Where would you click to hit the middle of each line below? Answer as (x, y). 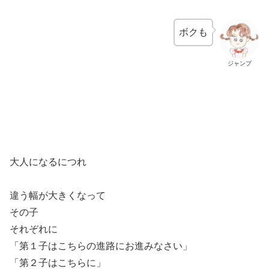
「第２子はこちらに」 (58, 262)
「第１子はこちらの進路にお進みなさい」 (101, 246)
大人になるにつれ (48, 162)
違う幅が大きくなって (58, 195)
